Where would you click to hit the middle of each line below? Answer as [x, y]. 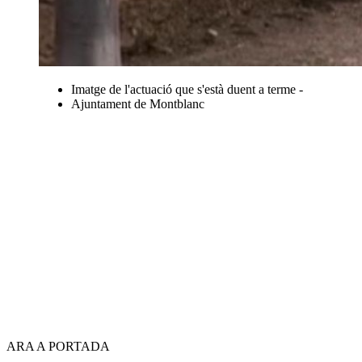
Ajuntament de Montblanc [138, 103]
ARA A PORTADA [58, 346]
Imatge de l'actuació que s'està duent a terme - [187, 89]
